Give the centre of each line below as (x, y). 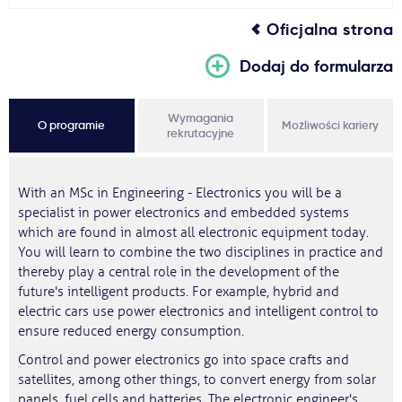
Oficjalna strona (330, 29)
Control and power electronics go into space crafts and (184, 360)
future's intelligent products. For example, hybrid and (179, 292)
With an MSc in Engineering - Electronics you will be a (180, 193)
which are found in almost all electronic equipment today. (193, 233)
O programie (71, 125)
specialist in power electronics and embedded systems (184, 213)
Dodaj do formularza (316, 66)
